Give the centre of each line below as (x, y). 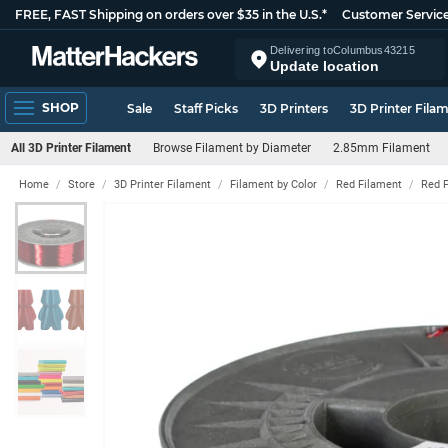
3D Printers (294, 108)
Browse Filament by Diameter (232, 148)
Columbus (358, 49)
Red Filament (369, 184)
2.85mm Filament (381, 148)
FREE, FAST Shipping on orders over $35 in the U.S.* (171, 14)
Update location (324, 65)
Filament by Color (273, 184)
